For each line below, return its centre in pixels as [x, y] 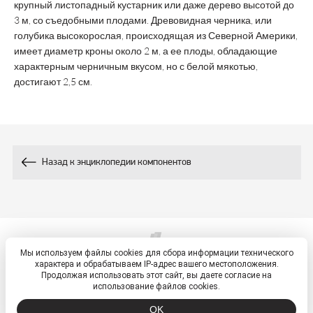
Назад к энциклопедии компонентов [116, 162]
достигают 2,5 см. [53, 81]
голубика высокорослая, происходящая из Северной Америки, [156, 35]
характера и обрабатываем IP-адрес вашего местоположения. [156, 264]
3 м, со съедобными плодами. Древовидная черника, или [143, 20]
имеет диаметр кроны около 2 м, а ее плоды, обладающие [146, 51]
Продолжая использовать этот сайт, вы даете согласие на [156, 275]
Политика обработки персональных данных [158, 273]
